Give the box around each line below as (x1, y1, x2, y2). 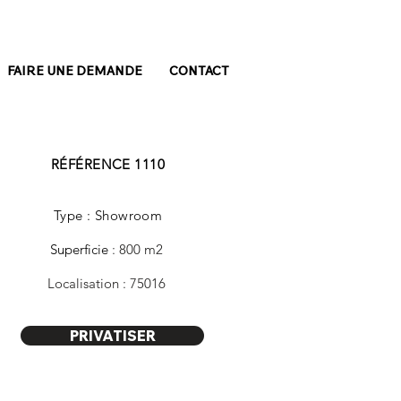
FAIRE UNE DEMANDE (6, 63, 142, 79)
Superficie (49, 241, 108, 258)
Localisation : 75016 (47, 275, 169, 292)
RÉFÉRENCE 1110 (50, 156, 166, 173)
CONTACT (168, 63, 229, 79)
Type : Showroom (53, 207, 163, 224)
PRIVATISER (69, 327, 156, 345)
